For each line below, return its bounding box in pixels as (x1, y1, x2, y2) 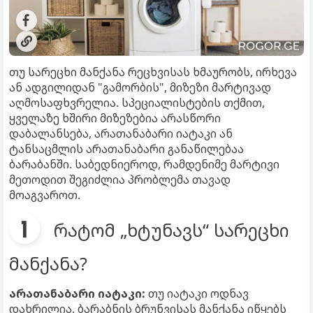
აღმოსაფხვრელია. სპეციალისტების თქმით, (9, 94, 265, 110)
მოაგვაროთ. (9, 187, 80, 203)
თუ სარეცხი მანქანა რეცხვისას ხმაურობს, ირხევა (9, 64, 297, 80)
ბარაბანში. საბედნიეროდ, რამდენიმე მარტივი (9, 156, 279, 172)
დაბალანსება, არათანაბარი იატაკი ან (9, 125, 233, 141)
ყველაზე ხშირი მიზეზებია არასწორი (9, 110, 221, 126)
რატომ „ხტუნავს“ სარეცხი (54, 217, 289, 242)
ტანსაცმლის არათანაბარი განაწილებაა (9, 140, 244, 156)
